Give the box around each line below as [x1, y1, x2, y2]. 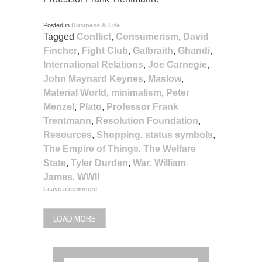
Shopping [96, 129, 140, 140]
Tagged [43, 31, 77, 42]
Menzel [43, 101, 74, 112]
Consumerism [116, 31, 178, 42]
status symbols [145, 129, 213, 140]
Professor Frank [106, 101, 178, 112]
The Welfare [143, 143, 196, 154]
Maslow [148, 73, 181, 84]
